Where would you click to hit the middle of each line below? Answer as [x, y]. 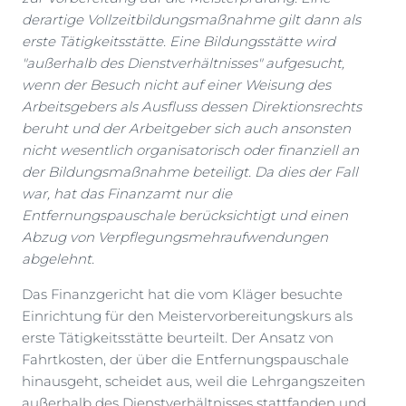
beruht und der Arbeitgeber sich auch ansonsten [186, 129]
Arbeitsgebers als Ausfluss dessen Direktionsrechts [192, 107]
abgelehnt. [58, 259]
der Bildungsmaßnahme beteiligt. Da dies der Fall [190, 172]
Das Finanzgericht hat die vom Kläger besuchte [182, 295]
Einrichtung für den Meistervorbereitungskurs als [187, 316]
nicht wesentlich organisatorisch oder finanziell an [190, 150]
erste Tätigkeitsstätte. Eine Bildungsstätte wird [179, 42]
